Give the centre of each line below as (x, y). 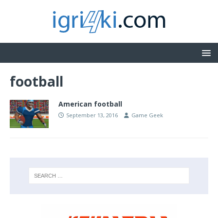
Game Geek (147, 115)
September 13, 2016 (92, 115)
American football (90, 104)
